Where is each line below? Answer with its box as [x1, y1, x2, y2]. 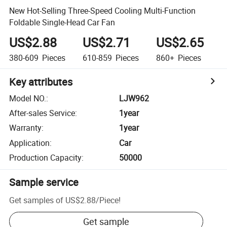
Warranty [9, 122, 42, 134]
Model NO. [9, 92, 47, 104]
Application [9, 137, 50, 148]
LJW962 [119, 92, 149, 104]
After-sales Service [9, 107, 75, 119]
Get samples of [9, 194, 64, 206]
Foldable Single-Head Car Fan [9, 16, 116, 28]
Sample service [9, 175, 79, 190]
